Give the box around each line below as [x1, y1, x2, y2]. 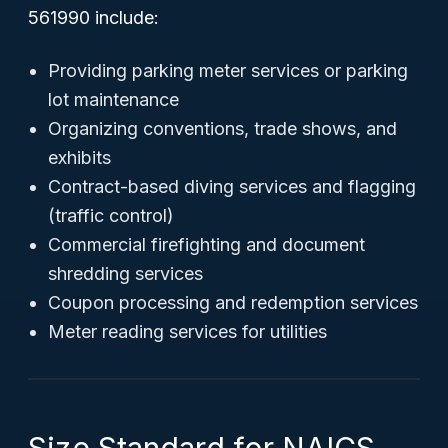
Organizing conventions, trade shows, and [48, 118, 397, 139]
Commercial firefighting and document [48, 234, 365, 255]
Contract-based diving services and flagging [48, 176, 416, 197]
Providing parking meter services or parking [48, 60, 408, 81]
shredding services [48, 263, 203, 284]
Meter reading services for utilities [48, 321, 327, 342]
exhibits [48, 147, 111, 168]
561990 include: [28, 7, 159, 28]
